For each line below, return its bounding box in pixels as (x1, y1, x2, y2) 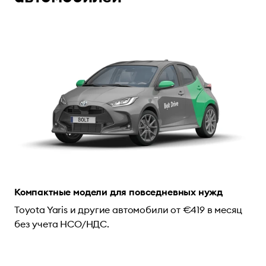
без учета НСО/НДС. (14, 217, 109, 230)
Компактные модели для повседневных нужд (14, 185, 223, 198)
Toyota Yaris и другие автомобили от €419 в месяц (14, 203, 242, 216)
